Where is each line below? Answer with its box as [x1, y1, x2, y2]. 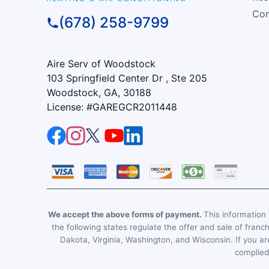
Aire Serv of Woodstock [46, 58, 156, 70]
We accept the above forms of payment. [47, 210, 204, 220]
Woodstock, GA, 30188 [46, 86, 151, 99]
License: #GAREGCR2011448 [46, 101, 177, 113]
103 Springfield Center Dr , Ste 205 [46, 72, 207, 85]
